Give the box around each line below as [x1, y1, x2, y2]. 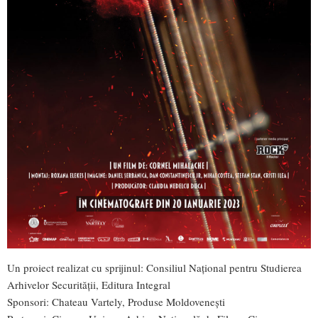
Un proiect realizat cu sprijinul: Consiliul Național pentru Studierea [7, 261, 302, 275]
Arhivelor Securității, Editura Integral [7, 278, 170, 292]
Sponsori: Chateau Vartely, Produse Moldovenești [7, 295, 225, 309]
